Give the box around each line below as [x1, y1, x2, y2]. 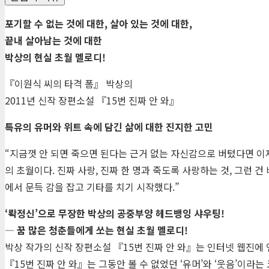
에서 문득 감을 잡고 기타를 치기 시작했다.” [5, 180, 180, 195]
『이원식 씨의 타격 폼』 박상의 [5, 76, 133, 91]
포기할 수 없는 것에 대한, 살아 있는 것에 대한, [5, 16, 192, 31]
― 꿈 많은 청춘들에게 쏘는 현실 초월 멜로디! [5, 223, 188, 238]
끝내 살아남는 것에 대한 [5, 33, 102, 48]
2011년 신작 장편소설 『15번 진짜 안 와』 [5, 93, 179, 108]
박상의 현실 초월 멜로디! [5, 50, 106, 65]
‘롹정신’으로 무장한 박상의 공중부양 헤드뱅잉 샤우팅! [5, 206, 225, 221]
